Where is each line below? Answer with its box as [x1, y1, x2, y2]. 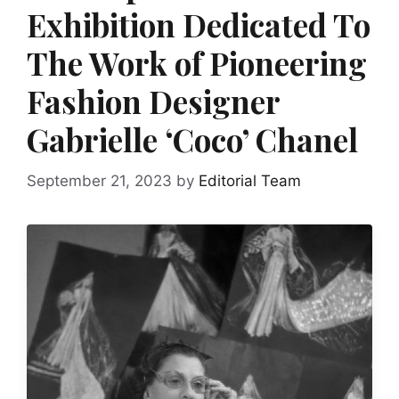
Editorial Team [199, 171, 301, 190]
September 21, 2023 [27, 171, 172, 190]
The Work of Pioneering [27, 42, 367, 84]
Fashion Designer [27, 80, 280, 122]
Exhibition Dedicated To [27, 4, 370, 45]
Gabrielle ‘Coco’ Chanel [27, 118, 358, 160]
